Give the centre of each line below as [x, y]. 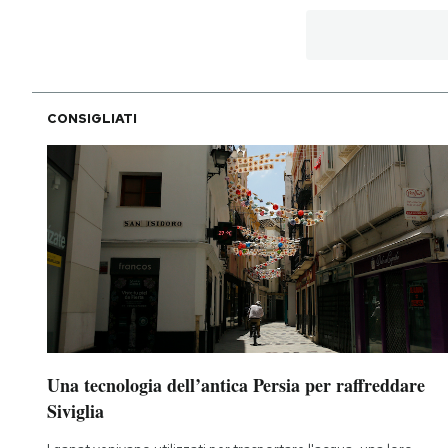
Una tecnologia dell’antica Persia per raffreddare [236, 385]
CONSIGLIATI [92, 118]
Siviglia [75, 411]
